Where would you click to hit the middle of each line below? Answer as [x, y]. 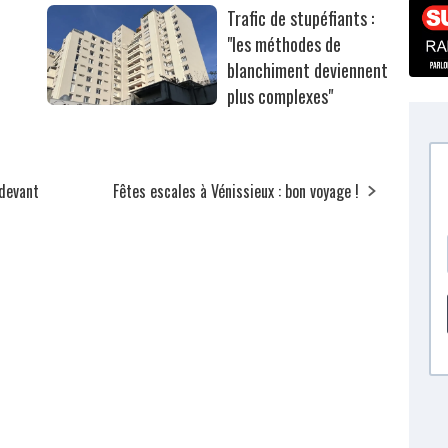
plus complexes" [280, 96]
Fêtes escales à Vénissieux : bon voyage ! [236, 191]
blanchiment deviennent [308, 70]
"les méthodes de [284, 44]
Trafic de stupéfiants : [301, 18]
